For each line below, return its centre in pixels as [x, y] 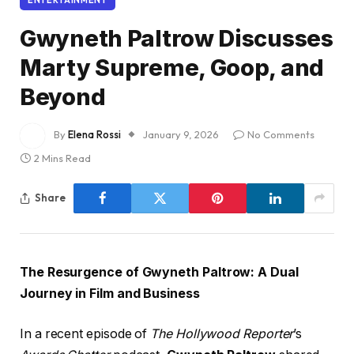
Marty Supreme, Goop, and [172, 67]
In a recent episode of [85, 334]
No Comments [281, 134]
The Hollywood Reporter [222, 334]
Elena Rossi [94, 134]
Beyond [63, 96]
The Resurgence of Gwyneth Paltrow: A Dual [159, 272]
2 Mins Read [62, 158]
